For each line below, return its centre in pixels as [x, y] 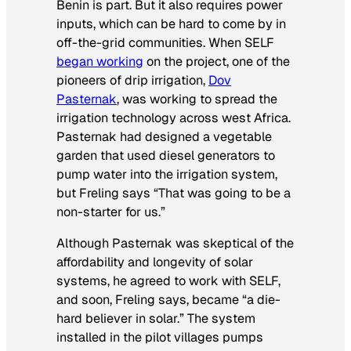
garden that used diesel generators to [166, 155]
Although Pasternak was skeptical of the [175, 243]
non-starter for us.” [111, 212]
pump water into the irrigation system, [167, 174]
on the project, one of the [217, 61]
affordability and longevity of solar [155, 262]
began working [100, 61]
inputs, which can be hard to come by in [171, 24]
